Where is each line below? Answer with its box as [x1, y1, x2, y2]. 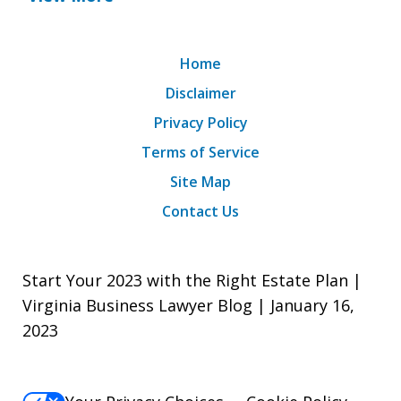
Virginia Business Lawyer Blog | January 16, [22, 294, 354, 317]
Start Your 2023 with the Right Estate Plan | [22, 269, 362, 292]
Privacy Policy [153, 113, 248, 133]
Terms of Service [141, 142, 260, 163]
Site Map [170, 172, 231, 192]
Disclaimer [165, 83, 236, 104]
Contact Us [162, 201, 239, 222]
